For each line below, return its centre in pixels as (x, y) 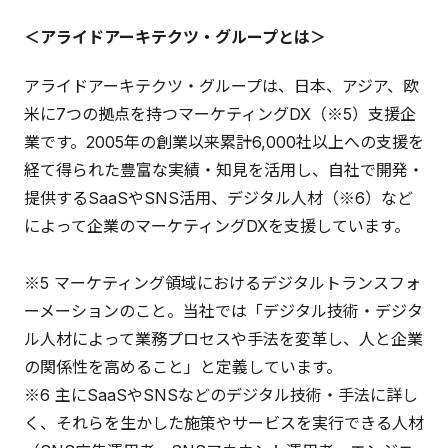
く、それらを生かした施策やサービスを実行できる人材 (224, 422)
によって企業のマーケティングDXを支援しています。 (217, 226)
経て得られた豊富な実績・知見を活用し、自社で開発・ (224, 170)
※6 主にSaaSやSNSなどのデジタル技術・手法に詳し (221, 394)
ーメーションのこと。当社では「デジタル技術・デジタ (223, 310)
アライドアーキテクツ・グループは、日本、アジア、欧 (221, 86)
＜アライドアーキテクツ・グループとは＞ (175, 36)
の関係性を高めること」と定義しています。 (183, 366)
